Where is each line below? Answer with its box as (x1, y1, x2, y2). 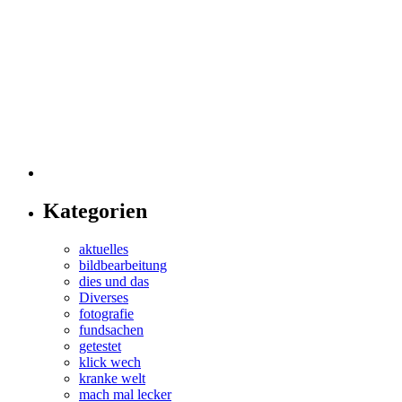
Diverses (79, 290, 128, 306)
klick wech (79, 354, 141, 371)
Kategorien (43, 199, 147, 223)
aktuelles (79, 241, 128, 258)
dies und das (79, 274, 149, 290)
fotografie (79, 306, 134, 322)
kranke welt (79, 371, 145, 387)
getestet (79, 338, 121, 354)
